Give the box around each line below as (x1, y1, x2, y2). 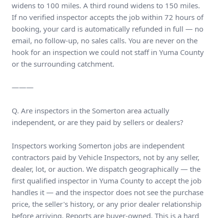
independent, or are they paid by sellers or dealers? (12, 117, 183, 127)
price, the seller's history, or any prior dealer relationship (12, 199, 201, 209)
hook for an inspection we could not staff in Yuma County (12, 47, 204, 57)
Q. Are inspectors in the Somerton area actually (12, 106, 169, 115)
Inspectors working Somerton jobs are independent (12, 141, 184, 150)
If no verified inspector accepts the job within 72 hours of (12, 12, 203, 22)
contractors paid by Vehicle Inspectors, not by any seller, (12, 152, 200, 162)
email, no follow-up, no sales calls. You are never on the (12, 36, 198, 45)
